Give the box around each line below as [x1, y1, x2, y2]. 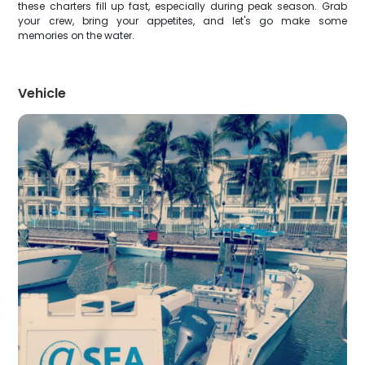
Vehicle [18, 84, 67, 103]
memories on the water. [18, 29, 135, 42]
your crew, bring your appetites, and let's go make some [18, 14, 347, 28]
